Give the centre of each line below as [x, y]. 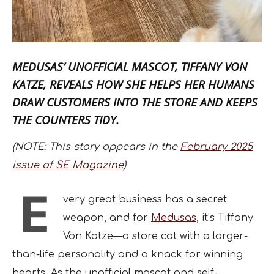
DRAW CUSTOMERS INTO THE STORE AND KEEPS [135, 102]
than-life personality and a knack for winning [128, 254]
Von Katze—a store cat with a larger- [155, 236]
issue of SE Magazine [68, 165]
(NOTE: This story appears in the [96, 147]
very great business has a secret [145, 199]
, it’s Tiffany [225, 218]
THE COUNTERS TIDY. [66, 120]
